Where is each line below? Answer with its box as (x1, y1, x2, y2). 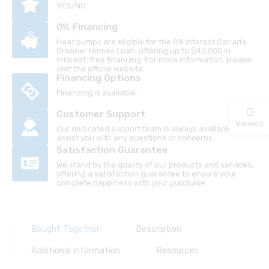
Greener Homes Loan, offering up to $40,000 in (56, 46, 231, 55)
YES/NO (56, 1, 86, 10)
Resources (156, 246, 199, 256)
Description (136, 224, 181, 234)
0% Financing (56, 21, 118, 32)
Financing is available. (56, 88, 138, 97)
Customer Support (56, 108, 145, 119)
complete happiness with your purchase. (56, 178, 207, 187)
